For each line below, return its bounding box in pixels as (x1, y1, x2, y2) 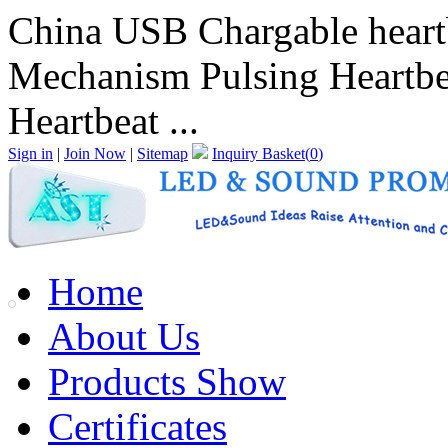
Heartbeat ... (8, 99, 199, 142)
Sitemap (137, 145, 188, 162)
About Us (48, 315, 200, 358)
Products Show (48, 360, 286, 403)
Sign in (8, 145, 53, 162)
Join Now (64, 145, 126, 162)
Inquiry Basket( (212, 145, 310, 162)
